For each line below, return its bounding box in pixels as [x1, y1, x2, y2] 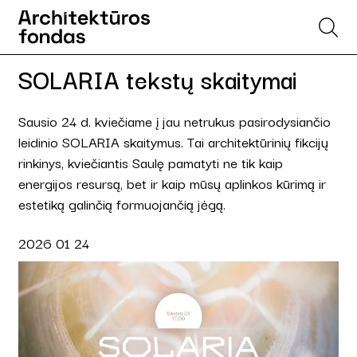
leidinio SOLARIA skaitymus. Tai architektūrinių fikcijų [18, 131, 328, 152]
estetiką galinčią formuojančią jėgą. [18, 193, 226, 214]
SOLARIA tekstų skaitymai [18, 60, 297, 97]
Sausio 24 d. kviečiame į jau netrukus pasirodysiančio [18, 110, 331, 131]
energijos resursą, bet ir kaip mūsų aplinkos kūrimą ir [18, 172, 326, 194]
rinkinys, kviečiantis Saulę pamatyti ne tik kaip [18, 151, 283, 173]
